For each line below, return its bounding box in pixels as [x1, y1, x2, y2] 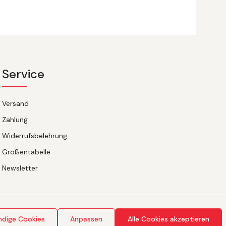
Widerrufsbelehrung [2, 131, 67, 140]
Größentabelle [2, 147, 50, 156]
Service [2, 66, 44, 82]
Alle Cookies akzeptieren [128, 214, 209, 223]
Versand [2, 99, 29, 108]
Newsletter [2, 163, 38, 173]
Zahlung [2, 115, 28, 124]
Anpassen [70, 214, 102, 223]
